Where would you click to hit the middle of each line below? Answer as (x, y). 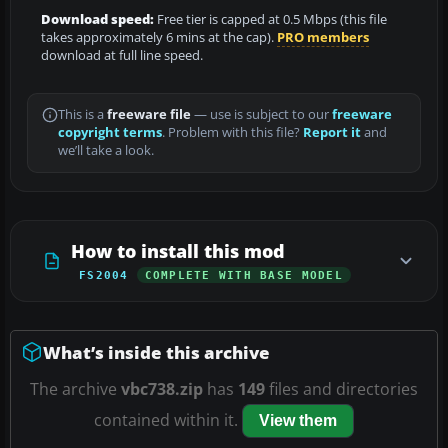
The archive (75, 388)
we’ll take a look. (106, 150)
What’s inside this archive (156, 352)
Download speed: (97, 19)
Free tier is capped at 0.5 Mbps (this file (270, 19)
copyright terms (110, 132)
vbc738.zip (162, 388)
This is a (82, 114)
